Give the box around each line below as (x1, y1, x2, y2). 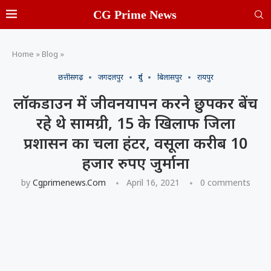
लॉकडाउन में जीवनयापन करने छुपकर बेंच (13, 93, 258, 113)
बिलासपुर (157, 72, 182, 82)
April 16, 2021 (126, 177, 180, 188)
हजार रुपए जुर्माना (82, 152, 189, 173)
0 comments (200, 177, 250, 188)
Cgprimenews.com (32, 177, 106, 188)
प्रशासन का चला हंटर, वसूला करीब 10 (24, 132, 247, 153)
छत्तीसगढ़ (57, 72, 83, 82)
